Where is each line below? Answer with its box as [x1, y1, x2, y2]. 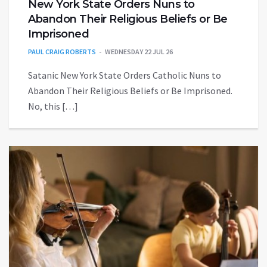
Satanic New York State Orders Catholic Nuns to [28, 69, 221, 82]
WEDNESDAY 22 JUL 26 [105, 47, 173, 57]
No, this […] [28, 100, 78, 113]
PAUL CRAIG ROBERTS [28, 47, 96, 57]
